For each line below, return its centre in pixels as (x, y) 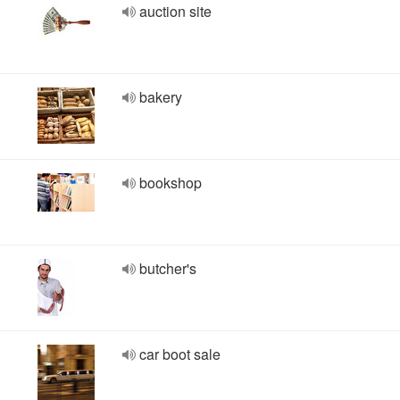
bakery (161, 97)
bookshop (171, 183)
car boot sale (180, 354)
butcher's (168, 268)
